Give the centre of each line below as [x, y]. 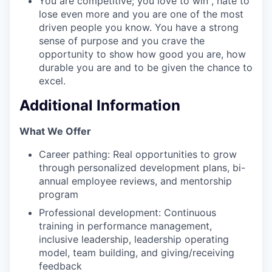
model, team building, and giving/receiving [137, 253]
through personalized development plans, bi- [142, 168]
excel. [52, 80]
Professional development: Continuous [127, 213]
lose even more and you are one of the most [141, 14]
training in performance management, [125, 226]
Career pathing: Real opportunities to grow [138, 155]
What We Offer [55, 131]
